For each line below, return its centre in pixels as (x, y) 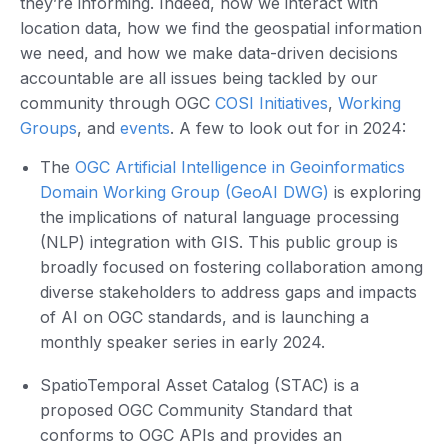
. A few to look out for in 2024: (288, 127)
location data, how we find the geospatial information (221, 27)
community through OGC (117, 102)
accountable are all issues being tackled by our (199, 77)
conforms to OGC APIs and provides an (191, 435)
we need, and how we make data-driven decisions (209, 52)
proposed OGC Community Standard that (196, 410)
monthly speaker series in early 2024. (182, 342)
